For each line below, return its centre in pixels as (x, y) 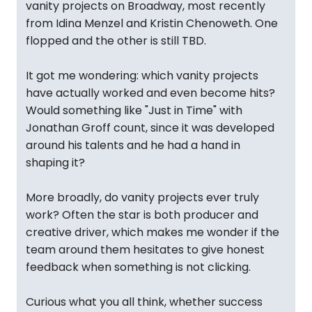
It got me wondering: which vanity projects (142, 76)
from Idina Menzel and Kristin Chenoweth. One (152, 23)
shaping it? (55, 163)
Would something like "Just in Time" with (134, 110)
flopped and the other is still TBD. (116, 41)
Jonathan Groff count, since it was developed (150, 128)
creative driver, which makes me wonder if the (153, 232)
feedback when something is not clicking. (138, 267)
